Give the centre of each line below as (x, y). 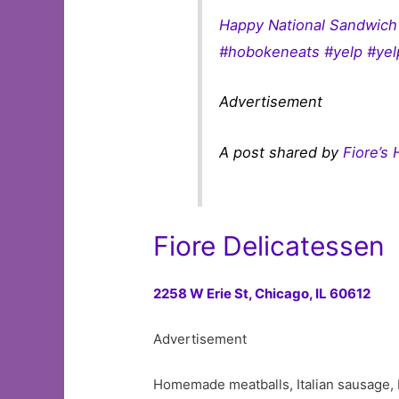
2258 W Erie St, (204, 293)
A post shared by (281, 152)
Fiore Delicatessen (269, 245)
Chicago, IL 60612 (313, 293)
